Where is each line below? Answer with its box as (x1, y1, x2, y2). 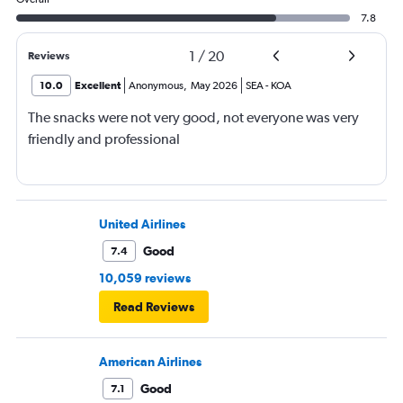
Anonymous (129, 79, 184, 93)
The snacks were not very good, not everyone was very (28, 109, 359, 127)
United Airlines (99, 217, 185, 232)
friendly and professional (28, 130, 180, 148)
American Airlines (99, 354, 201, 370)
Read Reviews (113, 300, 194, 315)
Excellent (75, 79, 121, 93)
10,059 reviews (99, 271, 191, 286)
